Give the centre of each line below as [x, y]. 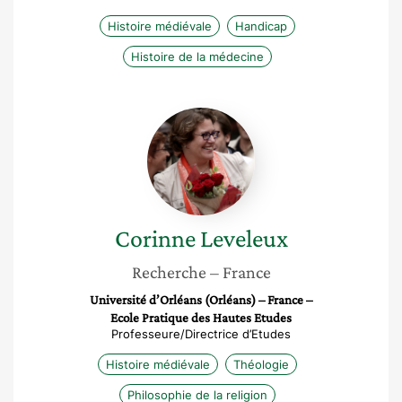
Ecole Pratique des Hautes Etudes [201, 318]
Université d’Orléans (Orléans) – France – [201, 300]
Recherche [169, 272]
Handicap [261, 26]
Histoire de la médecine [197, 57]
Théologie [261, 364]
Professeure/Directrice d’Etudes [201, 334]
